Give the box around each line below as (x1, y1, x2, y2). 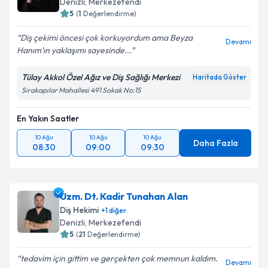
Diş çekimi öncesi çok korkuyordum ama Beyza (20, 32, 193, 43)
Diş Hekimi (60, 205, 99, 215)
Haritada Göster (193, 73, 246, 81)
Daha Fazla (193, 138, 238, 148)
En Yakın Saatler (17, 113, 79, 124)
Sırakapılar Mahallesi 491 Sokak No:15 (22, 86, 141, 95)
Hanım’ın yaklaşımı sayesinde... (17, 45, 131, 56)
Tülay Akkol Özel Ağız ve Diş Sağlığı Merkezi (22, 72, 180, 83)
